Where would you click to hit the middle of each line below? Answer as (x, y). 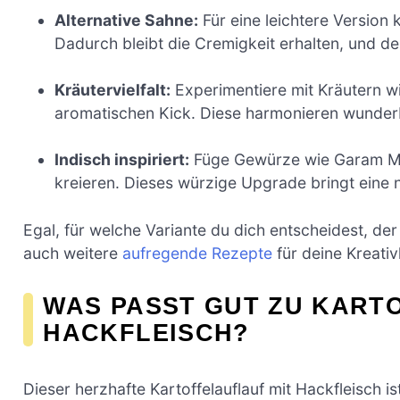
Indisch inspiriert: (122, 160)
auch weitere (73, 253)
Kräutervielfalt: (113, 89)
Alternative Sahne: (127, 20)
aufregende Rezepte (197, 253)
